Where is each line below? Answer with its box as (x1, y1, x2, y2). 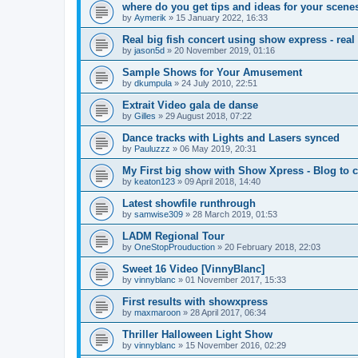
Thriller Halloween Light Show (122, 328, 272, 340)
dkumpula (134, 78, 172, 88)
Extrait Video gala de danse (122, 98, 258, 111)
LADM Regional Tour (122, 229, 225, 242)
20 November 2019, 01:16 (174, 45, 275, 55)
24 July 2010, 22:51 (181, 78, 257, 88)
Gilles (134, 110, 156, 121)
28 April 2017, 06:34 (190, 307, 266, 317)
